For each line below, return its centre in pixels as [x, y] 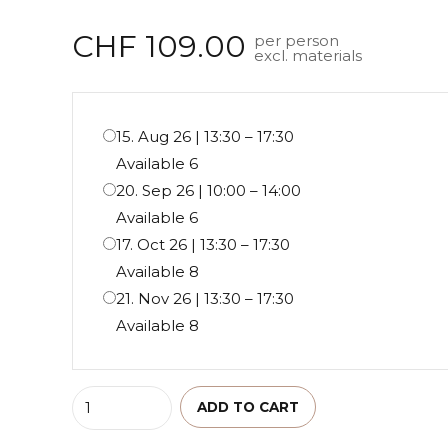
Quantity [103, 399]
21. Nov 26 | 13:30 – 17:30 [205, 299]
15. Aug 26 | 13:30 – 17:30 [205, 137]
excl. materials [308, 56]
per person [296, 41]
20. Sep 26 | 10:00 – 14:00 [208, 191]
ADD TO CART [247, 406]
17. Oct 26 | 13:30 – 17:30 [203, 245]
